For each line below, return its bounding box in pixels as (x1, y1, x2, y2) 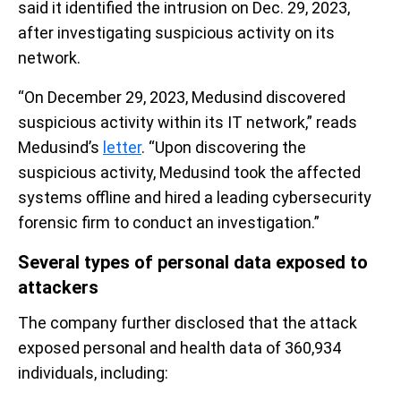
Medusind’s (18, 138, 103, 157)
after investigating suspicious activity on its (18, 23, 335, 42)
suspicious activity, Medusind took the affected (18, 163, 361, 182)
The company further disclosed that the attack (18, 313, 357, 332)
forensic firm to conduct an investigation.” (18, 213, 320, 232)
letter (103, 138, 141, 157)
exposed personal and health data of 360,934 (18, 338, 341, 357)
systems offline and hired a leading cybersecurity (18, 188, 371, 207)
